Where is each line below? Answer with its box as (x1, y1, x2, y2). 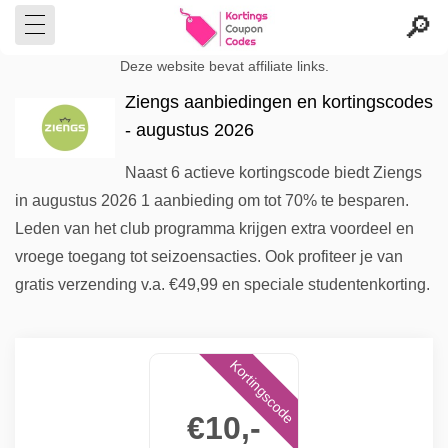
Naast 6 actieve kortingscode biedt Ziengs (125, 164, 422, 181)
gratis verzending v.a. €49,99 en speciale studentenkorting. (15, 276, 430, 293)
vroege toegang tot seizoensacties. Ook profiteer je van (15, 248, 403, 265)
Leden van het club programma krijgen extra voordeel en (15, 220, 414, 237)
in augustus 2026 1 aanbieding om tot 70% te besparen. (15, 192, 409, 209)
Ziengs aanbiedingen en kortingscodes (125, 92, 433, 112)
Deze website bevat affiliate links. (119, 59, 329, 74)
